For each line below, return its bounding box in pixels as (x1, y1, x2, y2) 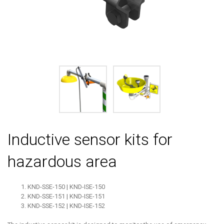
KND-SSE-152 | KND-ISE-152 (27, 202, 105, 210)
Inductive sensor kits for (7, 130, 172, 149)
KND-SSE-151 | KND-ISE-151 (27, 192, 105, 200)
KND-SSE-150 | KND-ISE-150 (27, 183, 105, 191)
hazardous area (7, 152, 117, 171)
